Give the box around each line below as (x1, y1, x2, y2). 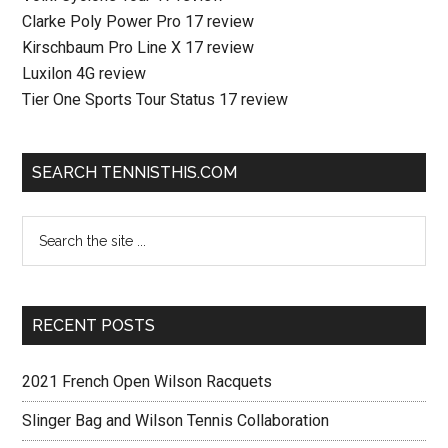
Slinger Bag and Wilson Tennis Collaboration (22, 411, 330, 430)
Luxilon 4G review (22, 64, 147, 83)
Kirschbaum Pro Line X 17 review (22, 38, 255, 57)
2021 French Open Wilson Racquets (22, 372, 273, 391)
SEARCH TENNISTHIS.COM (32, 163, 238, 182)
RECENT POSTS (32, 316, 156, 335)
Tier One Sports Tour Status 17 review (22, 90, 289, 109)
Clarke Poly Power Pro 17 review (22, 12, 255, 31)
